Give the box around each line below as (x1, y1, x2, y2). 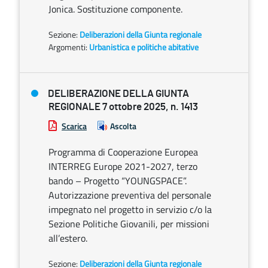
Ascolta (110, 120, 136, 132)
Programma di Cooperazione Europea (48, 145, 198, 159)
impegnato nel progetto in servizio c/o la (48, 202, 212, 217)
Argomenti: (48, 41, 87, 53)
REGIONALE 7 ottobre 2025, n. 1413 (48, 102, 198, 112)
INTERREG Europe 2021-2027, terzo (48, 159, 197, 173)
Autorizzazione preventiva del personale (48, 188, 211, 202)
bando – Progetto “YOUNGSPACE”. (48, 173, 187, 188)
